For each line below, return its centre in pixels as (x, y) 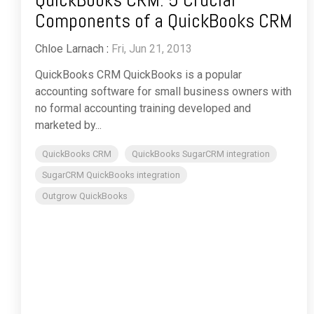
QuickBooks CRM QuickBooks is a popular (138, 74)
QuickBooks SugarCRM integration (201, 153)
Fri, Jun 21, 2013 (152, 48)
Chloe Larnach (69, 48)
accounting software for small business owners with (163, 91)
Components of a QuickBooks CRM (164, 20)
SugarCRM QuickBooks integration (111, 175)
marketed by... (68, 125)
